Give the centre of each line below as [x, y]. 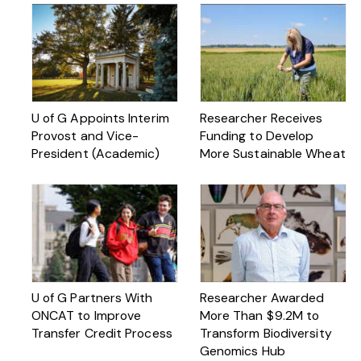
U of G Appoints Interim [100, 118]
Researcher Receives [261, 118]
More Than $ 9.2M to [259, 316]
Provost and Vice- [85, 135]
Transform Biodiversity [266, 334]
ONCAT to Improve [86, 316]
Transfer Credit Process [102, 334]
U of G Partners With [92, 298]
